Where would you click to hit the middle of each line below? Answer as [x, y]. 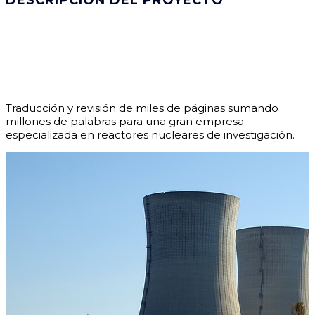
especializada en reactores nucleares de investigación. [150, 135]
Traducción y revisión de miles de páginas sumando [142, 108]
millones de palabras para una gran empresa [125, 121]
